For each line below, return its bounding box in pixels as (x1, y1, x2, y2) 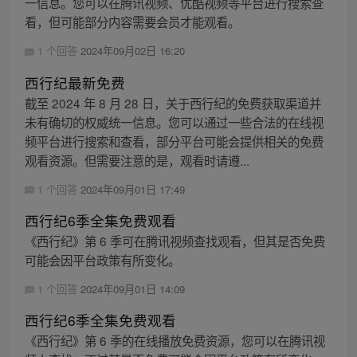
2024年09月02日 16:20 (80, 43, 185, 59)
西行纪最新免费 (24, 72, 125, 92)
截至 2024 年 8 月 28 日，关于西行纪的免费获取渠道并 (24, 93, 321, 112)
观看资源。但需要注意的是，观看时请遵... (24, 151, 249, 169)
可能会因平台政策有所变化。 (24, 250, 180, 269)
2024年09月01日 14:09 (80, 280, 185, 296)
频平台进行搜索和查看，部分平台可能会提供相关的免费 (24, 131, 324, 150)
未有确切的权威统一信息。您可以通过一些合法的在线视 (24, 112, 324, 131)
